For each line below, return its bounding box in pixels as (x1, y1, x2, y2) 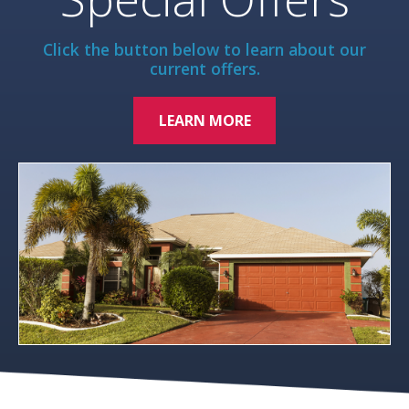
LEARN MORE (158, 110, 251, 131)
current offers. (149, 57, 260, 79)
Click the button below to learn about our (43, 37, 366, 60)
